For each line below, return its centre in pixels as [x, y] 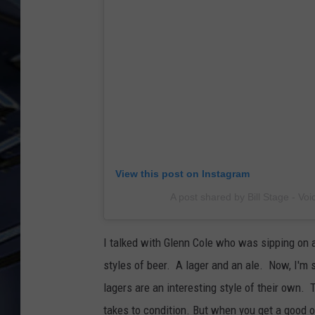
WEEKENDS [195, 41]
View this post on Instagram [182, 174]
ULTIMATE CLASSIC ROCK [225, 28]
